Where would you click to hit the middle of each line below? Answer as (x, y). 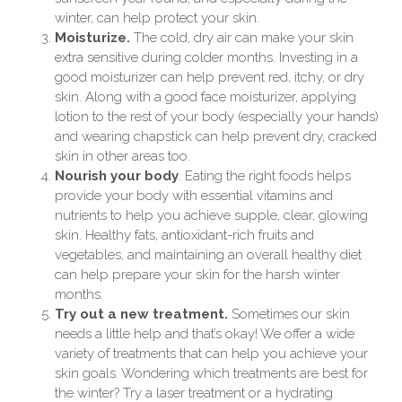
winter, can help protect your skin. (157, 17)
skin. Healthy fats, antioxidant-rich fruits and (184, 235)
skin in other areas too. (124, 156)
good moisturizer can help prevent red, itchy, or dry (210, 77)
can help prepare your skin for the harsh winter (197, 274)
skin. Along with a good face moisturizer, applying (205, 96)
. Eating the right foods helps (265, 175)
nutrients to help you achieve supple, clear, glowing (211, 215)
